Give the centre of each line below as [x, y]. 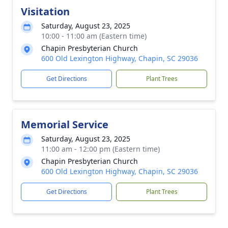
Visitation [45, 11]
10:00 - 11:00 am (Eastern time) [94, 36]
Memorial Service [65, 124]
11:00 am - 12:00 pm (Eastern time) [101, 149]
